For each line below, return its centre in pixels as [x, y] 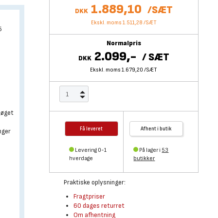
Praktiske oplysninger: [94, 182]
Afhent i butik [156, 129]
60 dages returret [99, 206]
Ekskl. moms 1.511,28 [117, 23]
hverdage [81, 158]
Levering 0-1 [91, 150]
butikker [144, 158]
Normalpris [124, 43]
